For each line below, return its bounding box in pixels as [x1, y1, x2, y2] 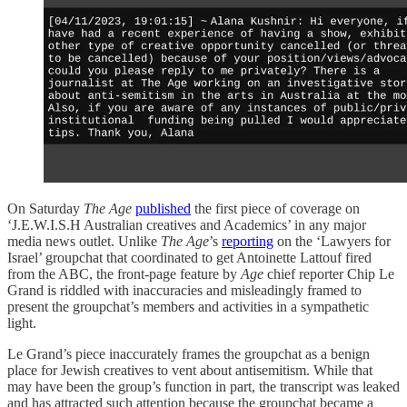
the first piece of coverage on [191, 200, 360, 216]
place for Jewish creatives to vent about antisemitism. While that [7, 362, 372, 378]
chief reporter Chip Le [267, 265, 394, 282]
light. [7, 314, 36, 331]
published [135, 200, 191, 216]
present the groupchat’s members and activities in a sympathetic [7, 298, 369, 314]
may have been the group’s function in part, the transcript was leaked [7, 378, 400, 394]
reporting [222, 233, 273, 249]
